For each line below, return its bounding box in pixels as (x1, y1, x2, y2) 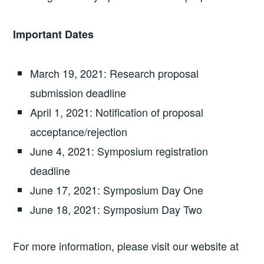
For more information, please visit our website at (13, 237, 245, 253)
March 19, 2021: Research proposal (30, 65, 199, 81)
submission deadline (30, 84, 136, 100)
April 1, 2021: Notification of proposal (30, 104, 204, 120)
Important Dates (13, 27, 94, 42)
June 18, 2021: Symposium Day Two (30, 201, 209, 217)
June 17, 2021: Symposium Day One (30, 181, 210, 197)
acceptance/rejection (30, 123, 134, 139)
